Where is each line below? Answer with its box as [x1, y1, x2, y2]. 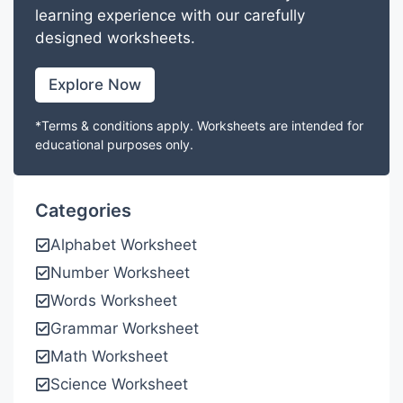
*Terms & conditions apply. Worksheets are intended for [35, 117, 363, 133]
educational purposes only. [35, 136, 193, 152]
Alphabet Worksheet [50, 235, 197, 254]
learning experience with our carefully [35, 5, 305, 24]
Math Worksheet [50, 346, 168, 365]
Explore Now [49, 75, 141, 94]
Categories [35, 199, 131, 221]
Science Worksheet [50, 374, 188, 393]
